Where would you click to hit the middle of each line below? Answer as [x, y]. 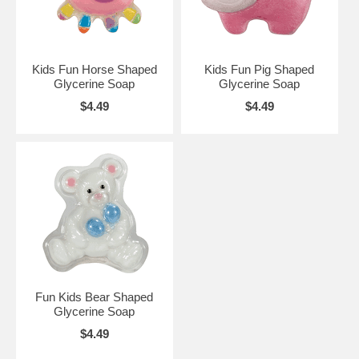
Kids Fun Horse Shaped [94, 69]
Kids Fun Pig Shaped [260, 69]
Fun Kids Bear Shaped [95, 297]
